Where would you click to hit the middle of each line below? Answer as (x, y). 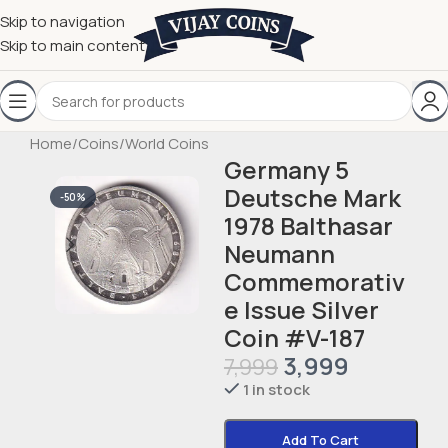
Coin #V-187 (294, 337)
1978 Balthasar (308, 225)
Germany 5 (286, 169)
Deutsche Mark (312, 197)
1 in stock (277, 389)
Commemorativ (314, 281)
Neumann (279, 253)
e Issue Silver (301, 309)
